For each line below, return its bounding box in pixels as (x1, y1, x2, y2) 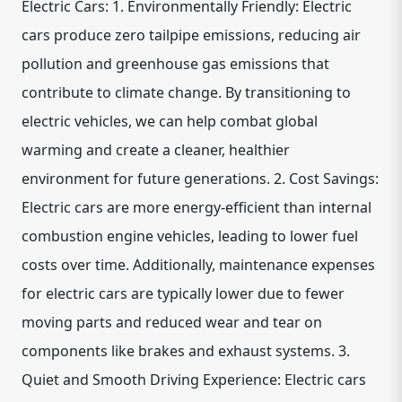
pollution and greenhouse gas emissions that (22, 53, 329, 74)
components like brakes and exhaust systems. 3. (22, 340, 350, 361)
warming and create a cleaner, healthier (22, 139, 290, 160)
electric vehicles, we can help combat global (22, 110, 318, 131)
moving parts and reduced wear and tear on (22, 311, 322, 332)
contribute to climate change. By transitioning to (22, 82, 351, 102)
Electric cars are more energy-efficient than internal (22, 197, 371, 217)
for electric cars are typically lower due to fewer (22, 283, 345, 303)
